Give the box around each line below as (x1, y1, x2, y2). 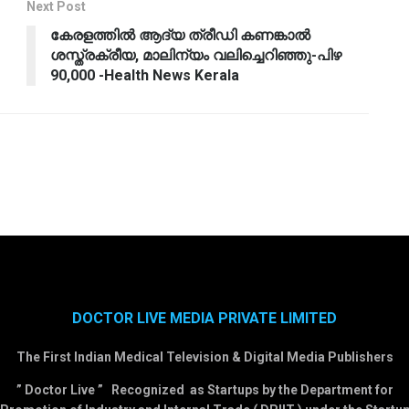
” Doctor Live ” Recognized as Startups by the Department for (16, 382, 393, 397)
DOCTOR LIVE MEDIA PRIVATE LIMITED (72, 309, 337, 327)
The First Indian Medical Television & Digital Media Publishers (16, 349, 393, 364)
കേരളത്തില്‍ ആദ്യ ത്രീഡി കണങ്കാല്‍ (50, 26, 310, 44)
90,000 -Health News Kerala (50, 66, 239, 84)
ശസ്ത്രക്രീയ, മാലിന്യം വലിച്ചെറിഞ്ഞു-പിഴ (50, 46, 341, 64)
